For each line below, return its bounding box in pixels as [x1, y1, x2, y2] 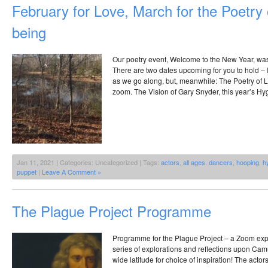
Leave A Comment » [42, 166, 101, 176]
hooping [236, 157, 259, 167]
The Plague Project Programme [12, 200, 211, 221]
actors [161, 157, 179, 167]
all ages [183, 157, 205, 167]
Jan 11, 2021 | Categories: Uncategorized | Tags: [17, 157, 161, 167]
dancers [209, 157, 233, 167]
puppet [17, 166, 36, 176]
